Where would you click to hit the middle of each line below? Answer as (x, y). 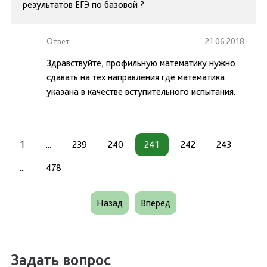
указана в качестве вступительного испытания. (141, 91)
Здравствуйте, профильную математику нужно (141, 63)
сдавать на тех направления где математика (136, 77)
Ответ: (59, 41)
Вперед (156, 203)
